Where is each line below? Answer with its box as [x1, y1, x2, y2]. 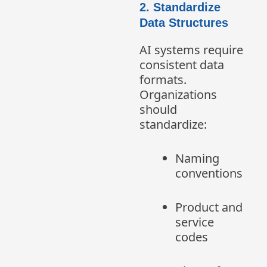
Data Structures [139, 16, 228, 30]
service [175, 214, 214, 231]
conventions [175, 165, 243, 182]
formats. [139, 72, 187, 88]
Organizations [139, 86, 217, 103]
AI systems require [139, 42, 243, 58]
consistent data [139, 57, 224, 73]
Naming [175, 150, 219, 167]
